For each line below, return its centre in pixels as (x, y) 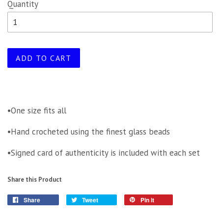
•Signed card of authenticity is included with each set (104, 152)
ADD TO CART (44, 58)
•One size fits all (37, 110)
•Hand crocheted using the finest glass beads (89, 131)
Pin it (147, 200)
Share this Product (35, 179)
